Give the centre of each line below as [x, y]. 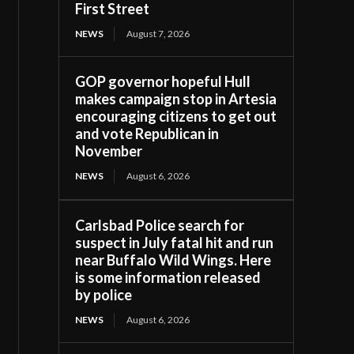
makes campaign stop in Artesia [176, 98]
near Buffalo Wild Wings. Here [173, 260]
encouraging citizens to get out [176, 116]
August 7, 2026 [158, 33]
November [109, 151]
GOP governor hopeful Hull [163, 81]
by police [104, 294]
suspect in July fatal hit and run [175, 242]
